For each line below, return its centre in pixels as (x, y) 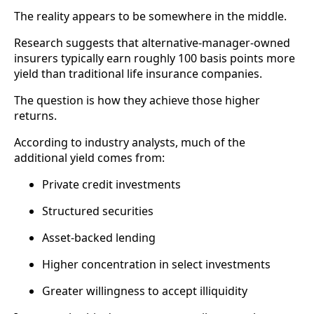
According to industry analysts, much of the (130, 143)
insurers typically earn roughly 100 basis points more (155, 59)
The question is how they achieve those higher (137, 101)
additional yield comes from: (89, 158)
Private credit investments (111, 185)
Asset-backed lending (99, 238)
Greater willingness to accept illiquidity (145, 291)
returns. (35, 116)
